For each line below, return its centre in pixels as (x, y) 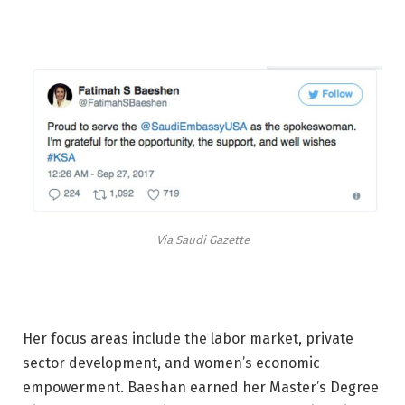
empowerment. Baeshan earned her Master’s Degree (201, 387)
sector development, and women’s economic (171, 363)
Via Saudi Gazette (202, 240)
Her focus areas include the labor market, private (188, 338)
